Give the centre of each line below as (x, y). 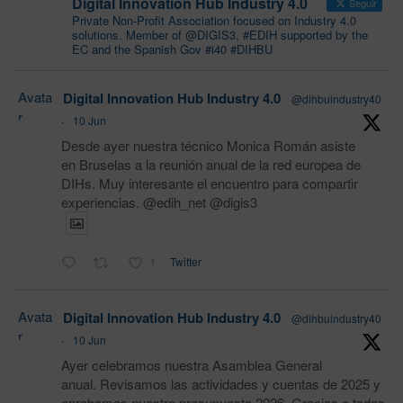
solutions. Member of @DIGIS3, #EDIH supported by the (220, 35)
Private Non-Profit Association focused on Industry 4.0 (214, 20)
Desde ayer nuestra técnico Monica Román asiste (208, 145)
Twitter (185, 262)
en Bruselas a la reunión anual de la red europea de (211, 164)
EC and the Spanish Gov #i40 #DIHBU (172, 49)
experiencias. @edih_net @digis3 (159, 202)
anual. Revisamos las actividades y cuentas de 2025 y (221, 383)
